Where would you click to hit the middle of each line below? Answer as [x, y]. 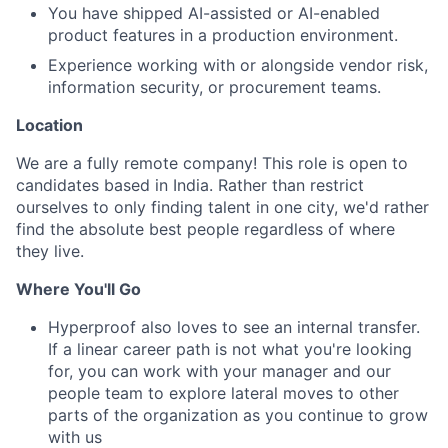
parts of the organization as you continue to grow [238, 415]
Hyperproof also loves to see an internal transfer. [234, 327]
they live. [50, 251]
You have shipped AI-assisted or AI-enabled [214, 13]
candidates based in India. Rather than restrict [190, 185]
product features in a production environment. [223, 35]
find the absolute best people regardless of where [205, 229]
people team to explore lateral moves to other [223, 393]
